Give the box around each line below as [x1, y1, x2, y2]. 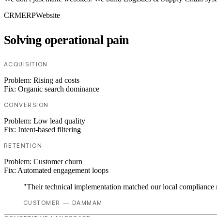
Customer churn [33, 157, 82, 166]
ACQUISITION [4, 61, 48, 68]
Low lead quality [33, 117, 85, 125]
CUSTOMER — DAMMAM [23, 199, 103, 207]
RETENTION [4, 142, 42, 150]
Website [36, 11, 60, 20]
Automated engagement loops [17, 166, 108, 175]
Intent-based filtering [18, 125, 81, 134]
